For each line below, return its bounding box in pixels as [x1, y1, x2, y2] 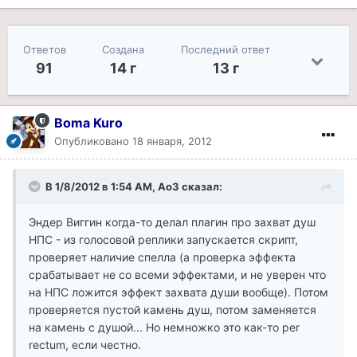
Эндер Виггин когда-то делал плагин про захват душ [29, 215, 316, 229]
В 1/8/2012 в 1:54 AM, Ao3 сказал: [45, 180, 222, 194]
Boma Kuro [54, 115, 123, 131]
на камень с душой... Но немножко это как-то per [29, 320, 300, 335]
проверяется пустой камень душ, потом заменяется [29, 303, 316, 317]
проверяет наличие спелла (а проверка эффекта [29, 250, 296, 265]
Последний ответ [181, 43, 271, 57]
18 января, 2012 [132, 135, 212, 148]
